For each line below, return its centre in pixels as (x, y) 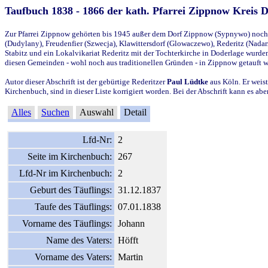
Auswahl (97, 112)
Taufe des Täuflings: (73, 206)
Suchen (55, 112)
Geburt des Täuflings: (71, 190)
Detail (135, 112)
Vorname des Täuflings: (67, 223)
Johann (131, 223)
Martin (130, 257)
